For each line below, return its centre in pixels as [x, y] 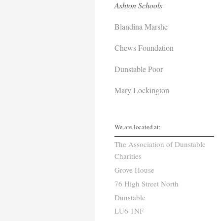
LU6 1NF [129, 211]
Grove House [134, 170]
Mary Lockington [142, 90]
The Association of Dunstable [160, 144]
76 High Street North [147, 183]
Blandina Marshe [141, 26]
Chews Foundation [144, 47]
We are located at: [138, 127]
